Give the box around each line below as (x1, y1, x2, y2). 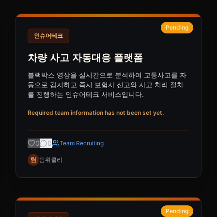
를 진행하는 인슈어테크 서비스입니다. (28, 90, 144, 98)
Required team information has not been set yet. (28, 109, 164, 116)
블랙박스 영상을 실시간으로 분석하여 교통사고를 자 (28, 71, 186, 79)
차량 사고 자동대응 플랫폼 (28, 52, 143, 63)
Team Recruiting (60, 139, 104, 147)
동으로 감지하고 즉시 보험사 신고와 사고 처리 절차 (28, 80, 184, 89)
